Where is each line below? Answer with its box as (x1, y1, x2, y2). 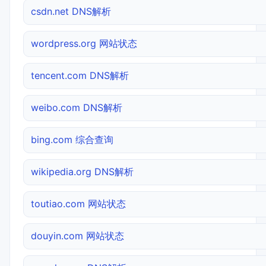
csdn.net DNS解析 (31, 5, 111, 17)
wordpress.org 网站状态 (31, 37, 137, 49)
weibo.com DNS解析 (31, 101, 122, 113)
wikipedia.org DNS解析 (31, 165, 134, 178)
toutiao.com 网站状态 (31, 197, 126, 210)
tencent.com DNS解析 (31, 69, 129, 81)
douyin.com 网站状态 (31, 229, 124, 242)
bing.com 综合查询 (31, 133, 113, 145)
